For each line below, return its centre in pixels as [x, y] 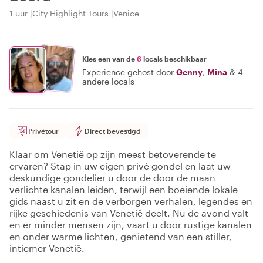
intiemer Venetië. [47, 248]
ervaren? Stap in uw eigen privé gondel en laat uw [120, 166]
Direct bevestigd [113, 131]
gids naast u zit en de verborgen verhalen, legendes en [131, 201]
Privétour [43, 131]
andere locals [108, 81]
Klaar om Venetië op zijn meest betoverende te [113, 154]
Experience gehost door [128, 72]
